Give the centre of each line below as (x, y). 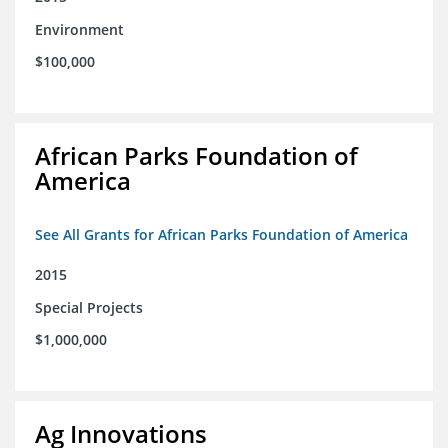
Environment (79, 30)
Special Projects (89, 308)
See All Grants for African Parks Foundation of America (221, 235)
